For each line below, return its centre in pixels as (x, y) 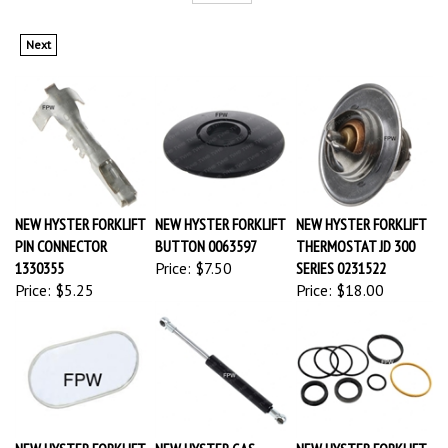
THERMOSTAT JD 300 (355, 236)
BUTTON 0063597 (206, 236)
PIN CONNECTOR (61, 236)
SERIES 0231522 (341, 258)
